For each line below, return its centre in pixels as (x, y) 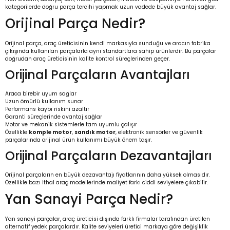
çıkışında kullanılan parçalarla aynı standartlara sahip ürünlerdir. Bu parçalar (111, 51)
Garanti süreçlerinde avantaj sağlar (54, 117)
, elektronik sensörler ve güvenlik (159, 132)
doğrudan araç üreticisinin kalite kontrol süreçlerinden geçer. (88, 59)
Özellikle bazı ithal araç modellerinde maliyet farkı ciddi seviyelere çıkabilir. (107, 183)
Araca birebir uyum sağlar (41, 94)
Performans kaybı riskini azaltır (47, 109)
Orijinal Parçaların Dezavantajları (109, 156)
